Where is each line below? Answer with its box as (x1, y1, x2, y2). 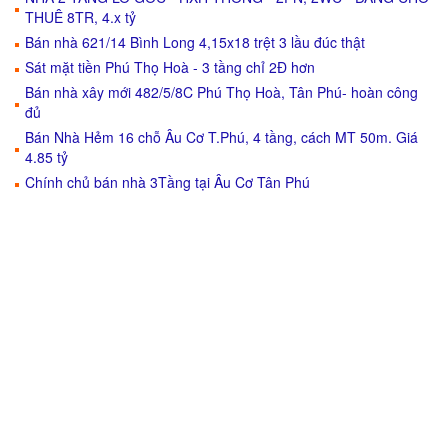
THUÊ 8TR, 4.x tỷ (25, 7, 136, 27)
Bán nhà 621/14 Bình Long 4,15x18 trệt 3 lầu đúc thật (25, 32, 365, 52)
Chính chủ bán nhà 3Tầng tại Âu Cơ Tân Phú (25, 172, 310, 192)
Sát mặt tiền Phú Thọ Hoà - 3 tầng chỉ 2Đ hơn (25, 57, 315, 77)
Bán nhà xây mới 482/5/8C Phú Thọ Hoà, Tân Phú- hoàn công (25, 82, 418, 102)
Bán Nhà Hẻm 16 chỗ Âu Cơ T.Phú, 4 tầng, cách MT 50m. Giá (25, 127, 418, 147)
